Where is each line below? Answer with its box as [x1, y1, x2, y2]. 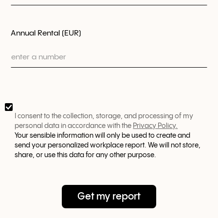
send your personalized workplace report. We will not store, [15, 142, 201, 149]
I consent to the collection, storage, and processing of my [15, 112, 194, 120]
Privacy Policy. [133, 122, 178, 129]
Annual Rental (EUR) [11, 29, 82, 37]
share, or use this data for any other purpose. [15, 151, 157, 159]
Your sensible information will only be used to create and [15, 132, 191, 139]
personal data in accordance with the [15, 122, 133, 129]
